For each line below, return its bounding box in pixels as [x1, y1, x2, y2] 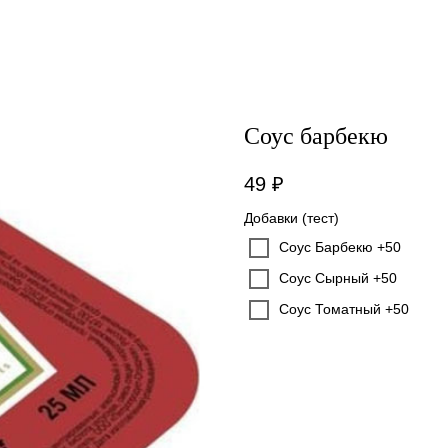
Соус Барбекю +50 [279, 239, 401, 256]
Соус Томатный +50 [279, 301, 409, 318]
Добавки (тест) [244, 210, 339, 227]
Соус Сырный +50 [279, 270, 397, 287]
